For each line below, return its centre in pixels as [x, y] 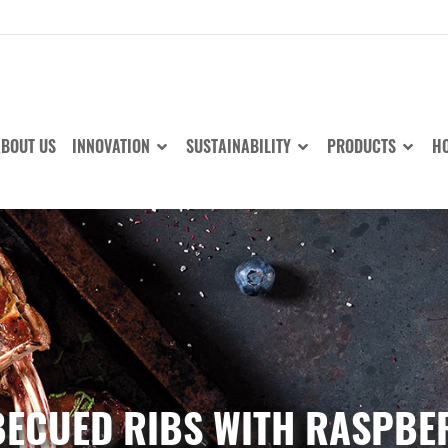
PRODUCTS [363, 145]
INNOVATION [113, 145]
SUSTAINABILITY [240, 145]
